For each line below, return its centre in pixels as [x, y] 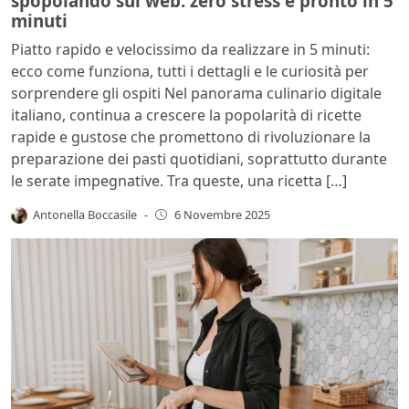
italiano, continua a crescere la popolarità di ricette [186, 115]
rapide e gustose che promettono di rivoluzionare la [191, 136]
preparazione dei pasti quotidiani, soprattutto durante [199, 158]
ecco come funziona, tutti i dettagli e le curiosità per [190, 71]
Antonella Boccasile [85, 214]
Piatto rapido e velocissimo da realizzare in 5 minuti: [190, 49]
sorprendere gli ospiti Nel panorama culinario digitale [196, 93]
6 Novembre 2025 [222, 215]
